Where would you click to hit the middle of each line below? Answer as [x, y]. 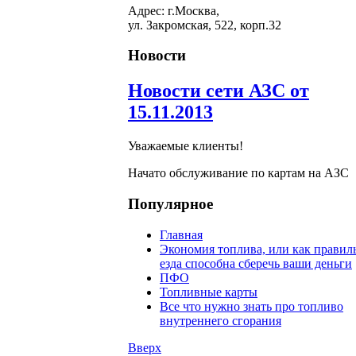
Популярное [170, 203]
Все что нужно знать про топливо [252, 306]
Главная [181, 234]
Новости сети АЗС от [219, 91]
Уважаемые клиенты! [186, 146]
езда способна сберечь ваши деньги [256, 263]
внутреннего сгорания [221, 320]
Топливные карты [209, 292]
